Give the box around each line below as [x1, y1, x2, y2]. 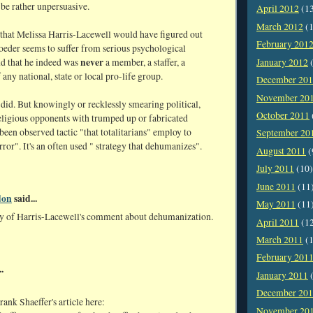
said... [12, 191, 37, 205]
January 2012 [256, 55, 308, 68]
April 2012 [256, 2, 299, 15]
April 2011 [256, 215, 299, 228]
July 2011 [256, 162, 294, 175]
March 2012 [256, 20, 303, 33]
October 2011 [256, 108, 310, 122]
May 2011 [256, 198, 296, 211]
